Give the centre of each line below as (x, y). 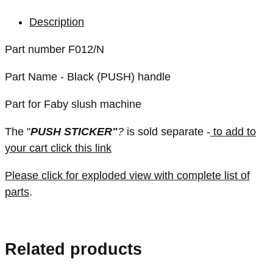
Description (57, 22)
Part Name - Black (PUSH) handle (88, 76)
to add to (233, 131)
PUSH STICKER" (74, 131)
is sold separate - (167, 131)
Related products (73, 250)
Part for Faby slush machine (73, 104)
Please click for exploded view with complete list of (127, 175)
